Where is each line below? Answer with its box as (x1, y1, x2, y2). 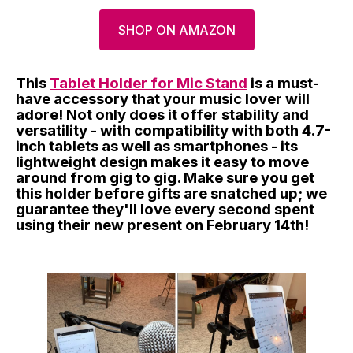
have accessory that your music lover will (16, 89, 310, 108)
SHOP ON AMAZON (117, 21, 236, 38)
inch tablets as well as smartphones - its (16, 136, 298, 155)
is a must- (247, 73, 319, 92)
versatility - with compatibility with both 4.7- (16, 121, 331, 139)
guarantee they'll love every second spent (16, 199, 314, 218)
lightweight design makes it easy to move (16, 152, 309, 171)
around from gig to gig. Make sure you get (16, 168, 314, 187)
